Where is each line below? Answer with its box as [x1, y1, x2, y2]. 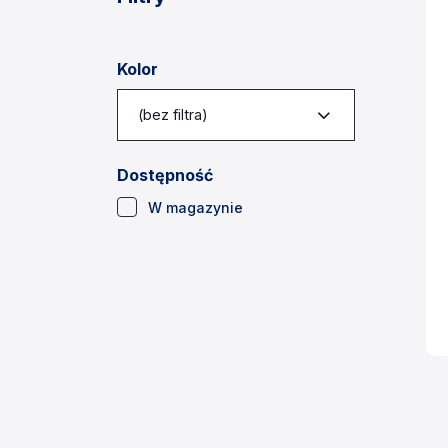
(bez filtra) [138, 106, 208, 123]
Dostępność [117, 165, 213, 185]
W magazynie [148, 199, 243, 216]
